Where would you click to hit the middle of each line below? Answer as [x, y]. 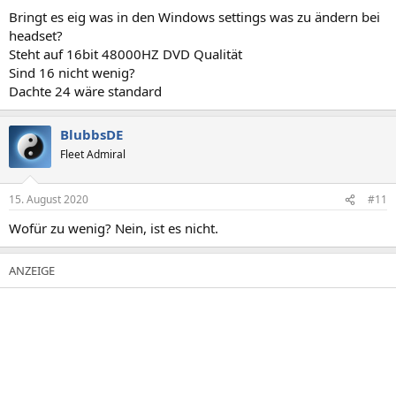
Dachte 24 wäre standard [85, 91]
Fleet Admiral [93, 154]
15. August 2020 [49, 199]
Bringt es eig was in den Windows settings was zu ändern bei [194, 16]
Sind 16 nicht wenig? [72, 72]
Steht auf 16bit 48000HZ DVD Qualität [126, 53]
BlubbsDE [91, 134]
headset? [36, 35]
